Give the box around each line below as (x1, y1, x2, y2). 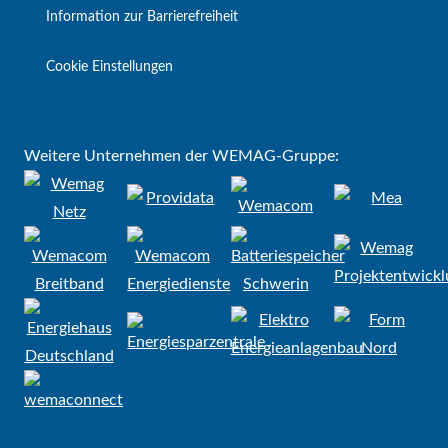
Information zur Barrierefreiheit (46, 9, 238, 24)
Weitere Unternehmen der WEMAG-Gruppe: (24, 147, 339, 164)
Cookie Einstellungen (46, 59, 173, 74)
